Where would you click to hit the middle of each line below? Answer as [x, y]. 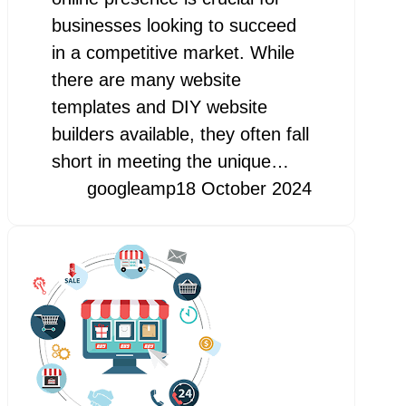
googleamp [131, 189]
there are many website [146, 80]
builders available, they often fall [180, 135]
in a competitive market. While [173, 53]
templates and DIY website [159, 107]
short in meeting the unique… [170, 162]
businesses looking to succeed [174, 26]
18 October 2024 [243, 189]
